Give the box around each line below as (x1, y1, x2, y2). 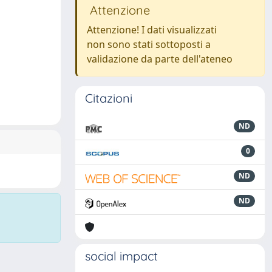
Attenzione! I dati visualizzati (87, 23, 217, 36)
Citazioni (85, 90, 132, 106)
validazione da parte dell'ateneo (87, 52, 233, 66)
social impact (85, 248, 158, 263)
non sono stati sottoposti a (87, 38, 211, 51)
